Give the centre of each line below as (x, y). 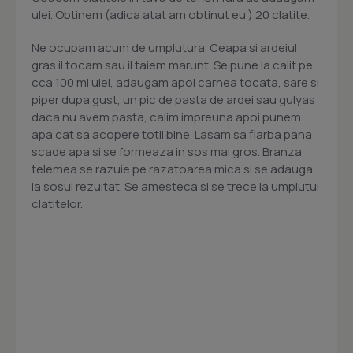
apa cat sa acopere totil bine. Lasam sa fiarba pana (172, 135)
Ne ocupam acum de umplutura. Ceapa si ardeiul (164, 48)
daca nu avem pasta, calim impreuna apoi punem (166, 117)
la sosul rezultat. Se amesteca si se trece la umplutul (175, 187)
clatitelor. (57, 204)
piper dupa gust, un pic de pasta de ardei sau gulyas (173, 100)
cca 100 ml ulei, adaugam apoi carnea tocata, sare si (175, 83)
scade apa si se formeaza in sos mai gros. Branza (167, 152)
